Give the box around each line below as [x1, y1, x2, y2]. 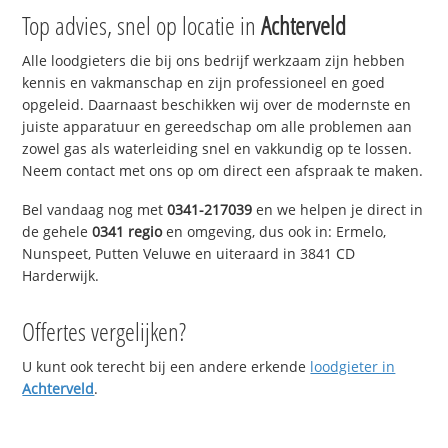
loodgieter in [310, 357, 396, 377]
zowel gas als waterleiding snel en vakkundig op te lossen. [22, 139, 413, 159]
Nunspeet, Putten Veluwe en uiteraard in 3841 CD [22, 244, 356, 264]
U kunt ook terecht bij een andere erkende [22, 357, 311, 377]
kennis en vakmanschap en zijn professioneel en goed [22, 73, 386, 93]
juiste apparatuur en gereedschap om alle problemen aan [22, 117, 413, 137]
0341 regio [92, 222, 163, 242]
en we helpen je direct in [252, 200, 424, 220]
